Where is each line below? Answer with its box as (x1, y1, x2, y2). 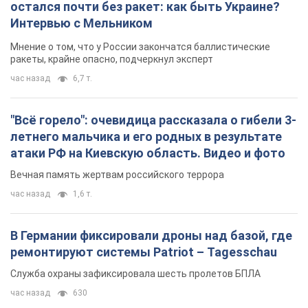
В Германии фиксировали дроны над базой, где (10, 228, 292, 243)
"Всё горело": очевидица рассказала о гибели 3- (10, 112, 296, 127)
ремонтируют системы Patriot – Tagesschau (10, 244, 277, 259)
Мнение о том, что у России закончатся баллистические (10, 41, 270, 52)
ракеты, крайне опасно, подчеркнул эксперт (10, 53, 213, 65)
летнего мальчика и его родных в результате (10, 129, 282, 144)
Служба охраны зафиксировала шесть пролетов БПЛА (10, 267, 261, 279)
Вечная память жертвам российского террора (10, 168, 224, 180)
